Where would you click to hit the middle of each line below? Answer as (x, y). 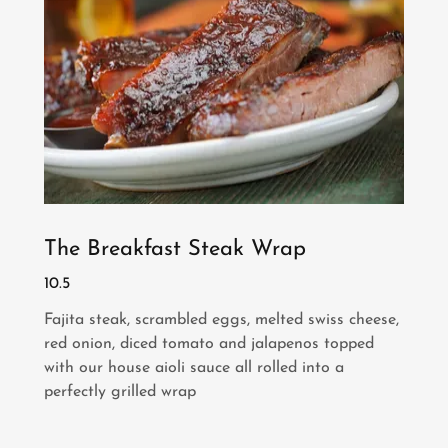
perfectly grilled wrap (120, 391)
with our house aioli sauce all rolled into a (194, 367)
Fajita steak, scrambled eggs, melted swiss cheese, (221, 319)
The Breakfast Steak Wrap (175, 249)
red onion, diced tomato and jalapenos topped (209, 343)
